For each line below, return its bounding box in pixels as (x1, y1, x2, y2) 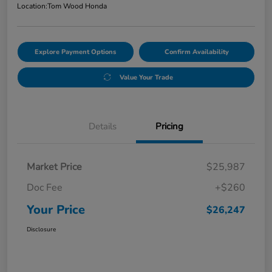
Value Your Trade (119, 72, 173, 82)
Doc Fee (27, 180, 63, 194)
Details (89, 120, 117, 132)
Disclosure (27, 225, 56, 234)
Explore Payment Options (35, 47, 117, 56)
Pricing (155, 120, 183, 132)
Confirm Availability (164, 47, 229, 56)
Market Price (27, 160, 82, 174)
